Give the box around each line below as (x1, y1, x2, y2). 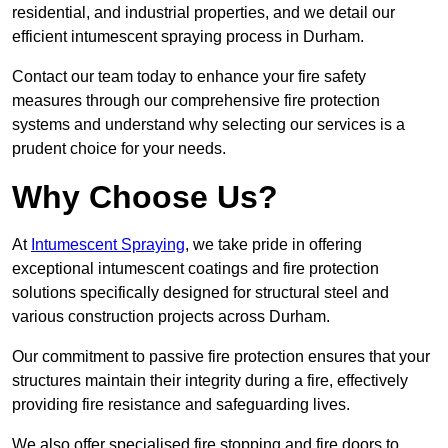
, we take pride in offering (185, 236, 362, 254)
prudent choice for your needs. (12, 140, 226, 158)
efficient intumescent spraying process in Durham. (12, 28, 364, 46)
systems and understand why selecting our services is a (12, 116, 405, 134)
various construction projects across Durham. (12, 308, 330, 326)
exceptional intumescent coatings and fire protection (12, 260, 379, 278)
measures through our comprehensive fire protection (12, 92, 380, 110)
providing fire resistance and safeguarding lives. (12, 396, 350, 414)
